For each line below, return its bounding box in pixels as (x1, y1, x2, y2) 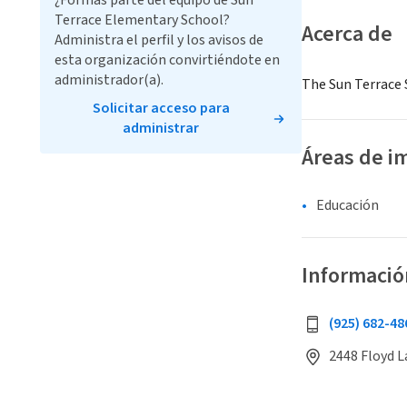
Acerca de (302, 18, 392, 51)
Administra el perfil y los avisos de (55, 30, 263, 50)
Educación (316, 195, 379, 216)
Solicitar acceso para (92, 98, 230, 118)
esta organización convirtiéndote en (55, 50, 280, 70)
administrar (123, 118, 199, 138)
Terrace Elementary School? (55, 10, 230, 30)
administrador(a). (55, 70, 164, 90)
